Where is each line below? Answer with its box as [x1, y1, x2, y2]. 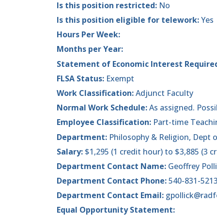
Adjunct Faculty [136, 87, 193, 98]
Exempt [106, 73, 134, 84]
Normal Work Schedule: [57, 102, 149, 113]
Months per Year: [57, 44, 125, 55]
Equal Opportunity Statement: [57, 204, 175, 216]
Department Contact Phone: [57, 175, 169, 186]
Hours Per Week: [57, 29, 122, 40]
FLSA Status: [57, 73, 106, 84]
